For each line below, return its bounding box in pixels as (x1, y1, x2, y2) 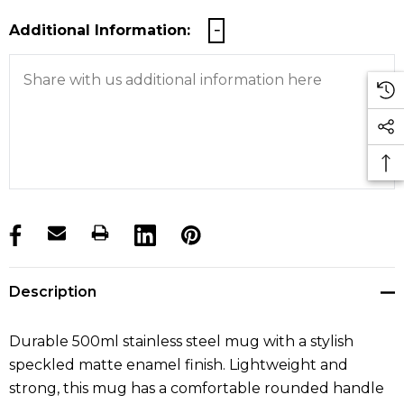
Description (9, 283, 96, 301)
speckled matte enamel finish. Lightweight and (9, 356, 348, 374)
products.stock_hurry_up (9, 227, 189, 245)
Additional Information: (9, 22, 190, 40)
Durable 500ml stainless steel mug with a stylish (9, 333, 353, 351)
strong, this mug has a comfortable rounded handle (9, 380, 384, 398)
